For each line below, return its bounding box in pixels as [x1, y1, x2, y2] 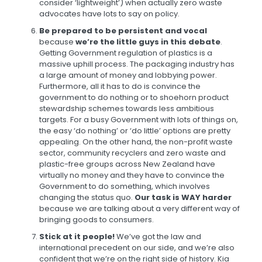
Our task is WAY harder [134, 192, 232, 204]
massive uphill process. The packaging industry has [39, 58, 235, 70]
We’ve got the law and [116, 231, 201, 243]
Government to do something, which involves [39, 181, 210, 192]
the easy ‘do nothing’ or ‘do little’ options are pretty [39, 125, 230, 137]
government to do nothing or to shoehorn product [39, 92, 229, 104]
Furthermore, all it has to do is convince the [39, 81, 201, 92]
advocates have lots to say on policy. [39, 8, 180, 20]
